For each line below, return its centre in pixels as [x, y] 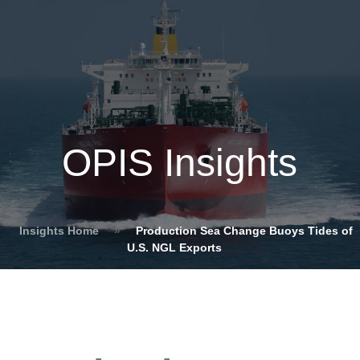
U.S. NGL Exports [174, 247]
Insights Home [59, 231]
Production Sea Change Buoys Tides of [244, 231]
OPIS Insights [180, 162]
